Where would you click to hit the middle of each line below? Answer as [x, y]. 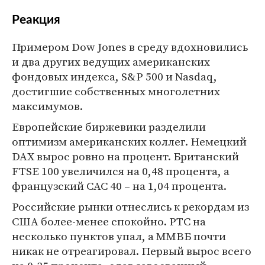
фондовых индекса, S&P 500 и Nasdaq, [114, 76]
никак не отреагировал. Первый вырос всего [132, 251]
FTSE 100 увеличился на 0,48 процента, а [121, 171]
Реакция [36, 20]
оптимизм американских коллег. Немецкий [129, 141]
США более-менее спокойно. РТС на [109, 221]
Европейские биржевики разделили [109, 127]
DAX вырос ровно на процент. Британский [125, 156]
